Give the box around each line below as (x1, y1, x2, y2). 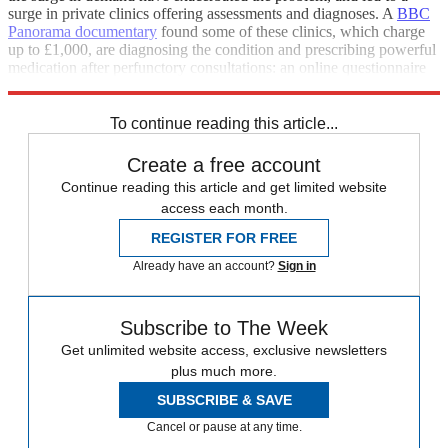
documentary (75, 22, 157, 40)
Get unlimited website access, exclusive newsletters (61, 341, 387, 358)
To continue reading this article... (110, 114, 338, 132)
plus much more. (171, 362, 277, 379)
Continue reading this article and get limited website (61, 178, 387, 195)
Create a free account (127, 153, 321, 176)
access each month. (160, 199, 288, 216)
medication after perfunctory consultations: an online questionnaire (8, 58, 426, 76)
